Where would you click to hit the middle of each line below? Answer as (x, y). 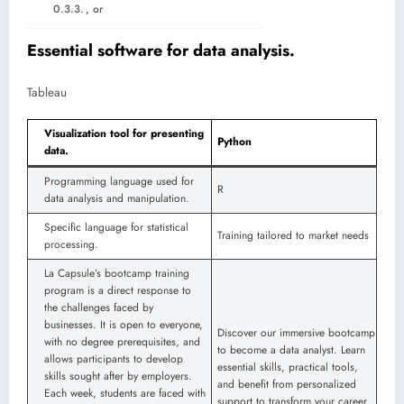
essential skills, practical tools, (288, 367)
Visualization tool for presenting (124, 134)
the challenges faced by (99, 308)
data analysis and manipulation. (117, 199)
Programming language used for (119, 182)
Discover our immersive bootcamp (296, 333)
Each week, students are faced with (125, 394)
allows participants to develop (114, 359)
